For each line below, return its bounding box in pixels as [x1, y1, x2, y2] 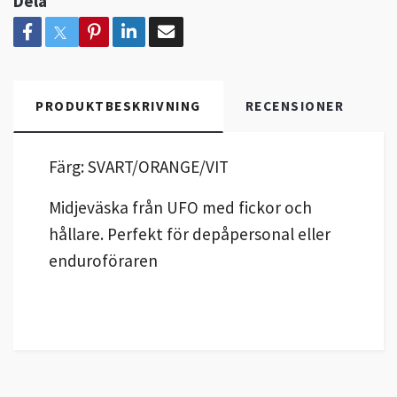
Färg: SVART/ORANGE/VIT [49, 156, 229, 178]
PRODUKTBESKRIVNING [35, 97, 201, 115]
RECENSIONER [245, 97, 345, 115]
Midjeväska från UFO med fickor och [49, 197, 312, 219]
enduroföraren [49, 250, 158, 272]
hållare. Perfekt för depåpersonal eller [49, 223, 331, 245]
